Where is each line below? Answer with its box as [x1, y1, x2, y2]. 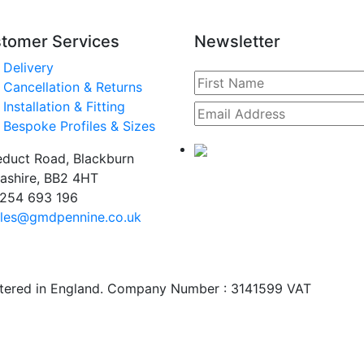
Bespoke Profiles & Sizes [2, 118, 155, 134]
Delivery [2, 59, 54, 76]
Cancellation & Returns [2, 79, 142, 95]
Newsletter [194, 32, 280, 51]
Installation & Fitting [2, 98, 125, 115]
